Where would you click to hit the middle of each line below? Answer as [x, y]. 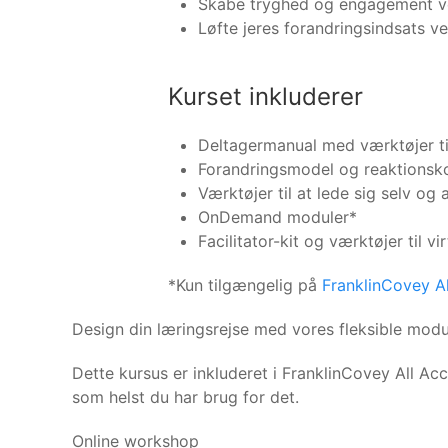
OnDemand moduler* [277, 216]
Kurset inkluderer [265, 96]
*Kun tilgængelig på [245, 284]
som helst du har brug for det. [185, 396]
